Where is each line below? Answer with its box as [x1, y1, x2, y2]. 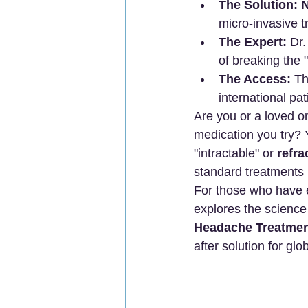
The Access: [219, 72, 291, 86]
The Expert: [219, 35, 287, 49]
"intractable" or [194, 146, 277, 160]
